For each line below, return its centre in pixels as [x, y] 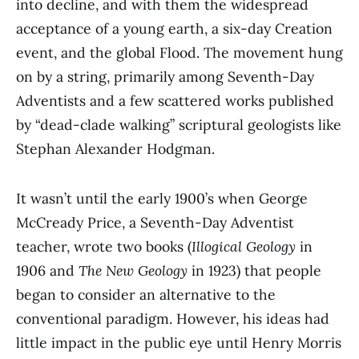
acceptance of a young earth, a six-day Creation [174, 29]
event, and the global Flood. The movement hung [179, 53]
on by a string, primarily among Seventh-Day [165, 77]
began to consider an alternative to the [146, 295]
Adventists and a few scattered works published [175, 101]
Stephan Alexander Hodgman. [115, 149]
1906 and [47, 271]
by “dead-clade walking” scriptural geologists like [179, 125]
